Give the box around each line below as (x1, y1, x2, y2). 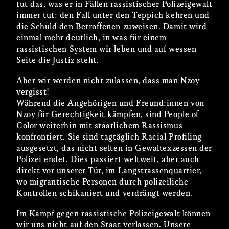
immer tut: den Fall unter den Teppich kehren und (16, 11, 210, 20)
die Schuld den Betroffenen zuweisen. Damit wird (16, 22, 207, 31)
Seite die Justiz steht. (16, 56, 99, 65)
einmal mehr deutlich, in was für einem (16, 33, 167, 42)
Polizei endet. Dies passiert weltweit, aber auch (16, 155, 199, 164)
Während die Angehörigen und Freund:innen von (16, 99, 204, 108)
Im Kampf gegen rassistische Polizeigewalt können (16, 209, 211, 218)
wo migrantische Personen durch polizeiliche (16, 177, 189, 187)
